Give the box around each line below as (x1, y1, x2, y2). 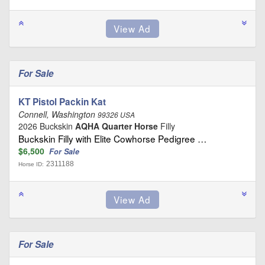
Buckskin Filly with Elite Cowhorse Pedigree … (18, 131, 206, 145)
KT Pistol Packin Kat (18, 95, 106, 108)
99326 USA (98, 109, 135, 119)
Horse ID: (18, 160, 44, 167)
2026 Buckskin (18, 119, 75, 132)
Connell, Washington (18, 108, 98, 120)
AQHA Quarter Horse (75, 119, 158, 132)
